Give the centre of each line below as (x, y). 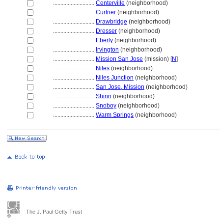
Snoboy (106, 106)
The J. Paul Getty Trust (54, 212)
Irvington (107, 50)
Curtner (106, 12)
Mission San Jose (119, 59)
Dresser (106, 31)
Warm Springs (115, 115)
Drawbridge (111, 22)
